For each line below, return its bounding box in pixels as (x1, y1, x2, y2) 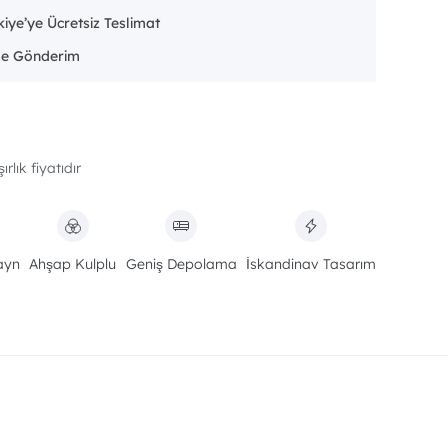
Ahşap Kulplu (29, 255, 117, 273)
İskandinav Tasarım (245, 255, 376, 273)
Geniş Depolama (125, 255, 237, 273)
